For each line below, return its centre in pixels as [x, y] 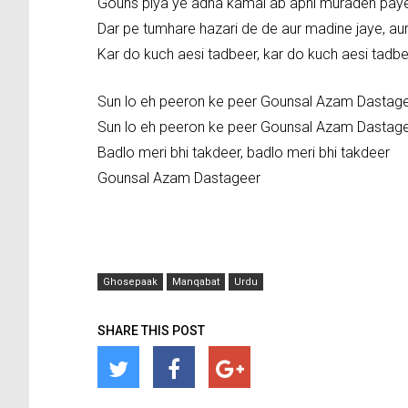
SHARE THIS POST [151, 331]
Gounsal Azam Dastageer [179, 178]
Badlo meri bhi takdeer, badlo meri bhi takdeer [244, 153]
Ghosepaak [130, 282]
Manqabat [196, 282]
